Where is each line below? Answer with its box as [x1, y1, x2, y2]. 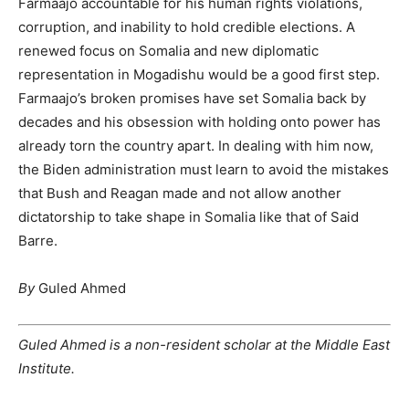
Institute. [18, 359, 75, 377]
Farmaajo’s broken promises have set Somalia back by [18, 89, 366, 107]
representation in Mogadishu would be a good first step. [18, 66, 380, 83]
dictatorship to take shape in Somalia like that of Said [18, 208, 359, 225]
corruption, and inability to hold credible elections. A [18, 18, 355, 36]
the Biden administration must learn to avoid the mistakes [18, 161, 389, 178]
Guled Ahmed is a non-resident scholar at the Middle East [18, 335, 390, 353]
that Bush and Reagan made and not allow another [18, 184, 341, 202]
